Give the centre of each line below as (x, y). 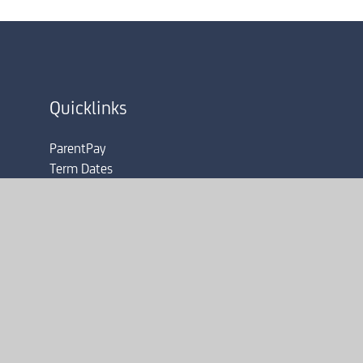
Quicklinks (88, 109)
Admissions (81, 190)
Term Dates (81, 169)
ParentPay (77, 149)
